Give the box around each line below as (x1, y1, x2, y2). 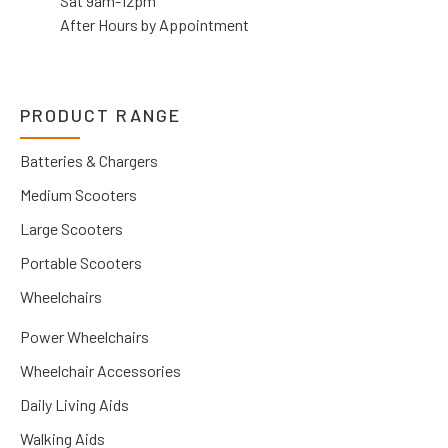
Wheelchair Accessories (20, 360, 181, 380)
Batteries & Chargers (20, 150, 158, 170)
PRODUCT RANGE (20, 103, 181, 126)
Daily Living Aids (20, 394, 129, 414)
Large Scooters (20, 218, 123, 238)
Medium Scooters (20, 184, 137, 204)
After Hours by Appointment (60, 14, 249, 34)
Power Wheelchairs (20, 326, 149, 346)
